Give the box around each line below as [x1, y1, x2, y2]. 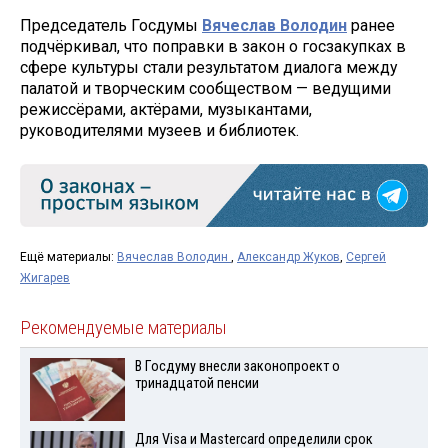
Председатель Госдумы [20, 15, 202, 35]
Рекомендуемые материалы [20, 316, 227, 339]
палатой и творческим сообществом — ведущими [20, 78, 391, 98]
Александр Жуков [237, 249, 340, 264]
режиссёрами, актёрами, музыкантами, [20, 99, 312, 119]
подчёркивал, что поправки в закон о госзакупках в [20, 36, 406, 56]
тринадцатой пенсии [134, 374, 259, 392]
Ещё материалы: [20, 249, 117, 264]
